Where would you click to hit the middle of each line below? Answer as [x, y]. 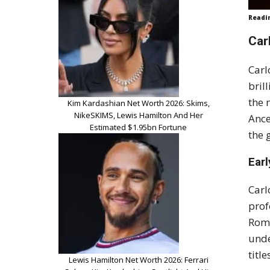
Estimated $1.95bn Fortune [138, 127]
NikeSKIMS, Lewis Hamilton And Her [138, 115]
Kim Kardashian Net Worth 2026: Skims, [138, 103]
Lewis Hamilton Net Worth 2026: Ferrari [138, 259]
